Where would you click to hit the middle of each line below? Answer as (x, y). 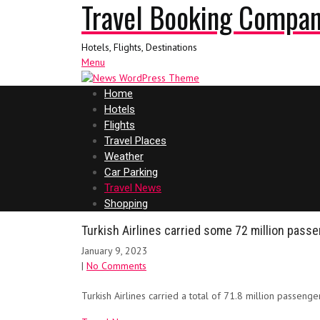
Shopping (126, 204)
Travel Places (135, 141)
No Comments (116, 266)
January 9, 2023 (115, 251)
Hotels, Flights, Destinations (139, 47)
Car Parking (131, 172)
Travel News (133, 188)
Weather (124, 156)
